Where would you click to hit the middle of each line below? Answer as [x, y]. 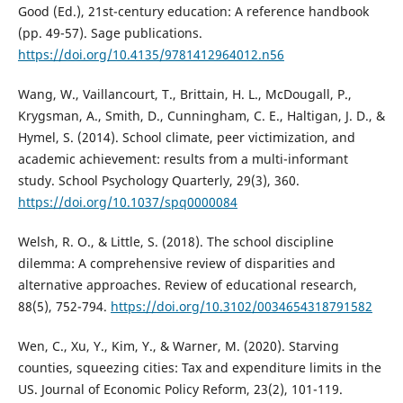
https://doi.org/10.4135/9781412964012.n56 [151, 55]
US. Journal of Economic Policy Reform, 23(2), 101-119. [180, 390]
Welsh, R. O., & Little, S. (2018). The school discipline [175, 242]
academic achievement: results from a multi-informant [183, 159]
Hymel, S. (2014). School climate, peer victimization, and [186, 138]
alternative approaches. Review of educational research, [187, 285]
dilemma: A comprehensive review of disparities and [176, 264]
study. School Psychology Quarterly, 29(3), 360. [158, 181]
